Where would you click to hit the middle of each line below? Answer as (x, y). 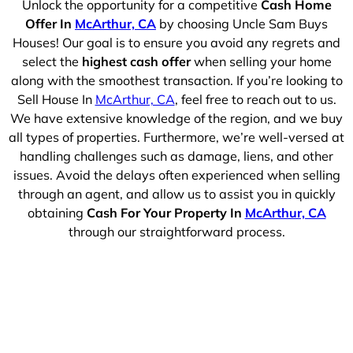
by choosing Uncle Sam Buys (242, 23)
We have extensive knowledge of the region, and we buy (176, 118)
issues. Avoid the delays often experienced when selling (176, 175)
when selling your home (261, 61)
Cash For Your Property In (165, 212)
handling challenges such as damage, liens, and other (176, 156)
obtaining (57, 212)
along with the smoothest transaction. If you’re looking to (176, 80)
